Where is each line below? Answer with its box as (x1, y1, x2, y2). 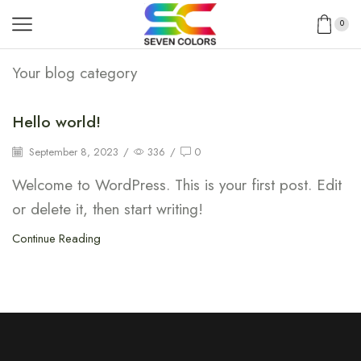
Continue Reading (12, 229, 101, 247)
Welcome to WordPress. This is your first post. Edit (12, 173, 342, 196)
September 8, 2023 (26, 143, 118, 160)
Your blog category (12, 62, 137, 84)
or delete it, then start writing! (12, 197, 203, 220)
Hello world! (12, 110, 101, 133)
